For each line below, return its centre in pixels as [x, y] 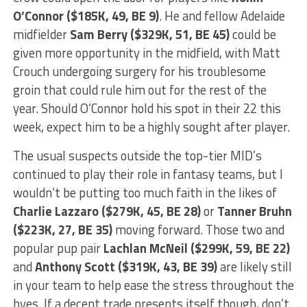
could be [254, 35]
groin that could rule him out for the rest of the [139, 90]
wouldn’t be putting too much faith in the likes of [145, 193]
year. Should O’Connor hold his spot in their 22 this [147, 109]
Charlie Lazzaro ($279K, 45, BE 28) [108, 211]
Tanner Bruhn [253, 211]
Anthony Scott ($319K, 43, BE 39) [126, 267]
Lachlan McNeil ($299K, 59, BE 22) [195, 248]
